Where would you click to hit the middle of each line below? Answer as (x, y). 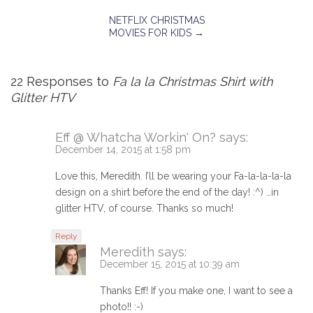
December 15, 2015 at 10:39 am (170, 264)
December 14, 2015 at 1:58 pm (123, 150)
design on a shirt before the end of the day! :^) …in (167, 192)
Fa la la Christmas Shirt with (192, 82)
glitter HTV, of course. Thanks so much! (144, 209)
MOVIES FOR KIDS (152, 33)
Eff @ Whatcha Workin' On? (136, 138)
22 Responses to (61, 82)
